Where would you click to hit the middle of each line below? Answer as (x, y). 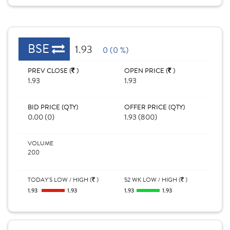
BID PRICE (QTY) (53, 107)
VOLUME (41, 143)
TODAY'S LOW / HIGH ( (60, 180)
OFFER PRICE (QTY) (155, 107)
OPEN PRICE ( (146, 71)
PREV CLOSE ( (50, 71)
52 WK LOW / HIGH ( (152, 180)
